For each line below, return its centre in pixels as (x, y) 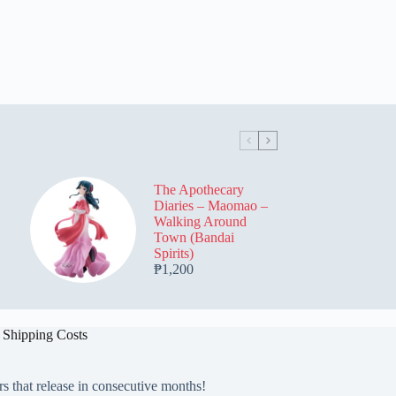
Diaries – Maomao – (210, 206)
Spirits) (173, 253)
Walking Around (200, 221)
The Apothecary (198, 190)
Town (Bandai (194, 237)
